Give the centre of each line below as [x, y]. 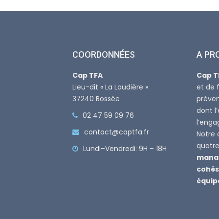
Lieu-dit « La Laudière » [110, 87]
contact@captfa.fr [117, 132]
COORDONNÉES [104, 55]
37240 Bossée [96, 99]
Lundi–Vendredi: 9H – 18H [125, 149]
